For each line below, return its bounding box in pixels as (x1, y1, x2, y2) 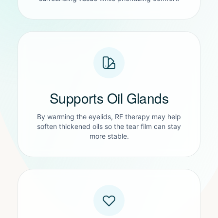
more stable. (89, 132, 129, 140)
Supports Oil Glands (49, 88, 169, 108)
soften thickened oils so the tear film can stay (37, 122, 181, 130)
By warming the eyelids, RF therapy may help (37, 112, 181, 121)
